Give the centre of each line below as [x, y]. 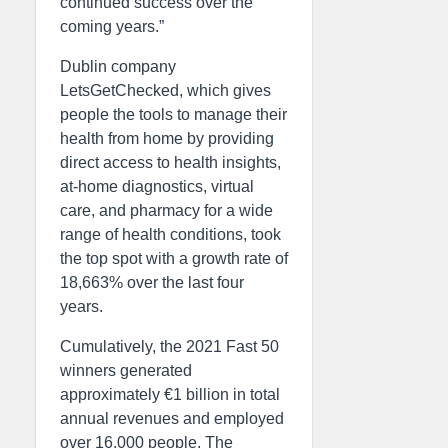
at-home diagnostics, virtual [157, 186]
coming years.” [112, 26]
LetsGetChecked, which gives [165, 90]
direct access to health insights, [170, 162]
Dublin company [118, 66]
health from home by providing [167, 138]
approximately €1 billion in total [170, 394]
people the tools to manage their [173, 114]
